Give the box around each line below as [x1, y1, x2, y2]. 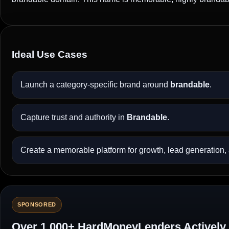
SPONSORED [17, 201, 56, 208]
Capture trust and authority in [20, 113, 127, 122]
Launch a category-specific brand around [20, 80, 170, 89]
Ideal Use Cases [12, 49, 87, 60]
